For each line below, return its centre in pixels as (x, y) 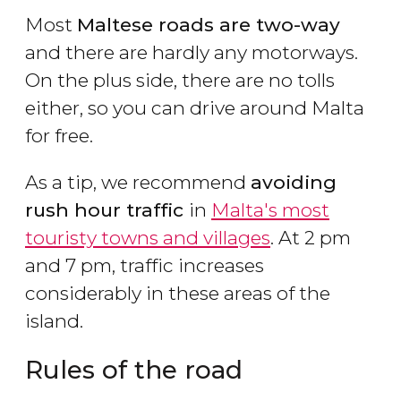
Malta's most (270, 210)
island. (54, 321)
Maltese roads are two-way (209, 25)
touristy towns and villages (148, 238)
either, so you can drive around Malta (195, 108)
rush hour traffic (107, 210)
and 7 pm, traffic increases (145, 266)
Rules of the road (134, 370)
